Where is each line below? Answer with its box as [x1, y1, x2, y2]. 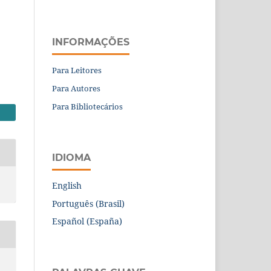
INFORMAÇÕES [52, 36, 129, 48]
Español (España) [52, 215, 122, 227]
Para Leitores [52, 64, 102, 76]
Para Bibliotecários [52, 100, 123, 112]
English [52, 179, 82, 191]
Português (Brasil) [52, 197, 125, 209]
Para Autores [52, 82, 100, 94]
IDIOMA [52, 151, 91, 163]
